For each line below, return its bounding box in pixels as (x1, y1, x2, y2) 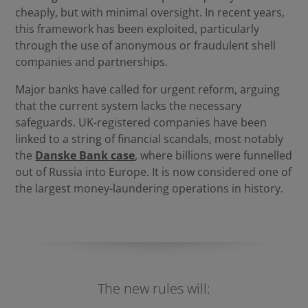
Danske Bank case (35, 148, 135, 163)
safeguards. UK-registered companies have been (15, 115, 267, 130)
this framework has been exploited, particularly (15, 21, 260, 36)
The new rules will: (97, 279, 210, 298)
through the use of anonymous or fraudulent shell (15, 38, 276, 53)
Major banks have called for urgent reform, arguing (15, 82, 280, 97)
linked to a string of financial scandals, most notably (15, 131, 284, 146)
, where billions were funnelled (135, 148, 293, 163)
